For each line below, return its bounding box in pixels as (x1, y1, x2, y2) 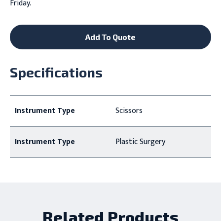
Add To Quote (85, 32, 136, 41)
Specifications (9, 64, 103, 80)
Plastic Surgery (115, 135, 165, 148)
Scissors (115, 104, 143, 117)
